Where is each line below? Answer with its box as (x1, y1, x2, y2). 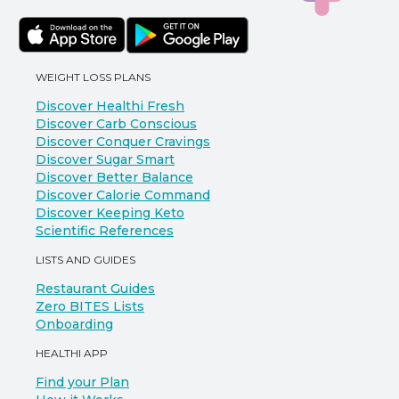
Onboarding (36, 316, 113, 332)
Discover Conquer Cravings (36, 134, 210, 150)
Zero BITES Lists (36, 298, 144, 314)
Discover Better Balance (36, 169, 193, 185)
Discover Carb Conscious (36, 116, 197, 132)
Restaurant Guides (36, 281, 155, 297)
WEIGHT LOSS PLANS (36, 70, 151, 84)
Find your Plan (36, 374, 129, 390)
